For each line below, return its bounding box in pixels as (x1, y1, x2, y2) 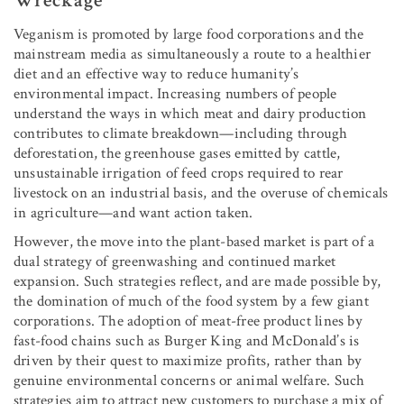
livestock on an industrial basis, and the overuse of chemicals (14, 182, 389, 203)
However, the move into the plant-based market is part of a (14, 231, 375, 252)
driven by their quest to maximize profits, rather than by (14, 350, 363, 371)
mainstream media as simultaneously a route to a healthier (14, 43, 372, 64)
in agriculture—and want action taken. (14, 202, 253, 223)
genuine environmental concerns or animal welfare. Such (14, 370, 365, 390)
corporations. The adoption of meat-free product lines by (14, 310, 363, 331)
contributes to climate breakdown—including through (14, 123, 348, 143)
